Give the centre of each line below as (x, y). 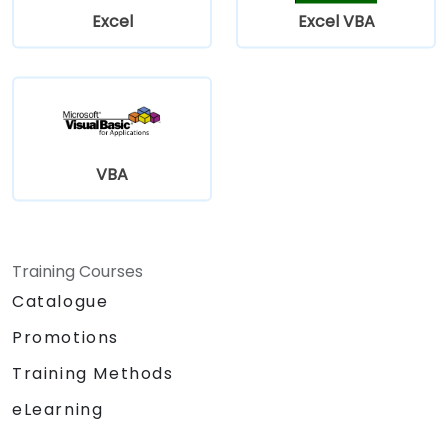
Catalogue (60, 301)
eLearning (58, 409)
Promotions (65, 337)
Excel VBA (336, 21)
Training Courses (77, 271)
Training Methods (93, 373)
